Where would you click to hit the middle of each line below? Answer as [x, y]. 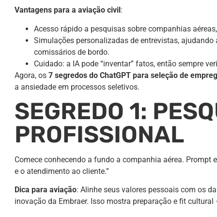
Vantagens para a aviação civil [68, 10]
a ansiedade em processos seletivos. [77, 87]
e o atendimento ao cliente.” [62, 171]
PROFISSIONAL [99, 134]
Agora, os [31, 75]
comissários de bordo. [72, 52]
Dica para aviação [46, 190]
